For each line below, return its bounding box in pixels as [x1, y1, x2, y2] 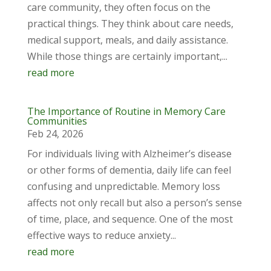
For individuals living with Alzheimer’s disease [27, 147, 232, 160]
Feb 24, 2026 [27, 127, 83, 140]
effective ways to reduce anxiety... [27, 229, 176, 242]
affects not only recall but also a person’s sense [27, 196, 242, 209]
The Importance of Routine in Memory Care [27, 105, 226, 118]
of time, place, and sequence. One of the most [27, 212, 233, 226]
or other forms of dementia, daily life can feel [27, 163, 231, 177]
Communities [27, 114, 87, 128]
